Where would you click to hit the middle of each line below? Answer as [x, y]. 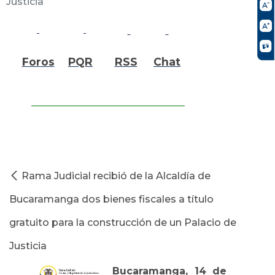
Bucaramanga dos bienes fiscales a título [111, 199]
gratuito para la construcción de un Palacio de [123, 222]
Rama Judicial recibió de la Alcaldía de [116, 176]
